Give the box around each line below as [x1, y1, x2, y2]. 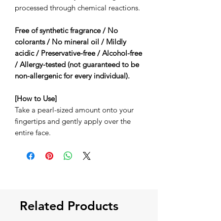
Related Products [20, 198, 118, 213]
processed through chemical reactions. [15, 2, 140, 12]
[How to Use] [15, 93, 57, 103]
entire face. [15, 127, 51, 137]
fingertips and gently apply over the [15, 116, 131, 126]
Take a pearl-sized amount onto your [15, 105, 134, 114]
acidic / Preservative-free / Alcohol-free [15, 48, 142, 58]
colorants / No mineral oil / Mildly [15, 37, 126, 46]
